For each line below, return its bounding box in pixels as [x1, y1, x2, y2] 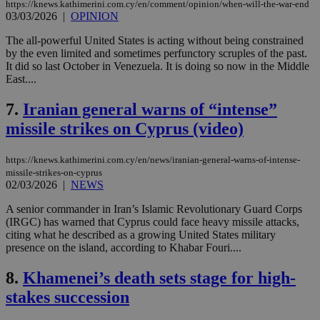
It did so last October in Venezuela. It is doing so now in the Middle [6, 60, 309, 73]
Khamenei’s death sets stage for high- [23, 268, 296, 287]
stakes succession [6, 287, 129, 306]
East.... [6, 73, 36, 86]
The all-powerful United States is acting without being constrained [6, 34, 304, 47]
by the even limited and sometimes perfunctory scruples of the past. [6, 47, 307, 60]
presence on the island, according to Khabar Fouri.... [6, 241, 241, 254]
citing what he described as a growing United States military [6, 228, 276, 241]
